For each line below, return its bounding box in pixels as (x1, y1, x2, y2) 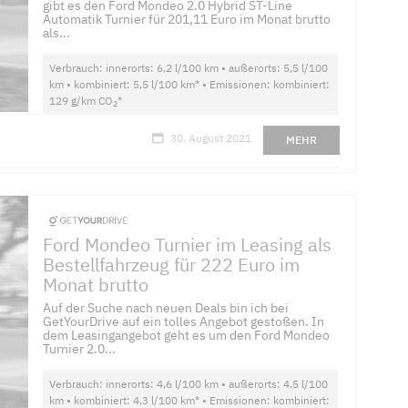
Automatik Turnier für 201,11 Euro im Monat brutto (43, 10, 331, 27)
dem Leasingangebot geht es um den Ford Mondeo (43, 327, 331, 344)
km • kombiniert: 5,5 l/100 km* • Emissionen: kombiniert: (49, 76, 331, 91)
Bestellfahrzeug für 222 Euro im (43, 251, 301, 277)
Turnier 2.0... (43, 341, 117, 358)
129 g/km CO (49, 93, 114, 107)
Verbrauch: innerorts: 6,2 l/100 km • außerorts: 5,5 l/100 (49, 60, 329, 75)
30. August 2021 (169, 131, 251, 146)
